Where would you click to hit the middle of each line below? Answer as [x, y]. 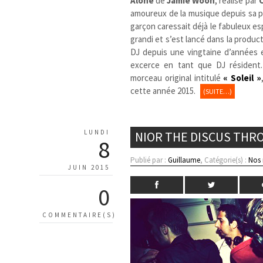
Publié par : [149, 160]
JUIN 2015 [89, 167]
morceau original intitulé [177, 77]
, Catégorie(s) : [225, 160]
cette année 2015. [164, 90]
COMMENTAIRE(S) [79, 215]
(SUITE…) [218, 91]
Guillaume [184, 160]
